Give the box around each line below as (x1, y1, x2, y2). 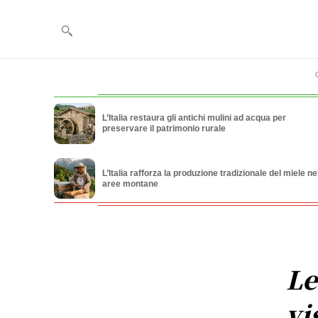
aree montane (102, 178, 158, 189)
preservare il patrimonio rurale (102, 124, 226, 134)
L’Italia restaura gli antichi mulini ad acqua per (102, 113, 286, 124)
